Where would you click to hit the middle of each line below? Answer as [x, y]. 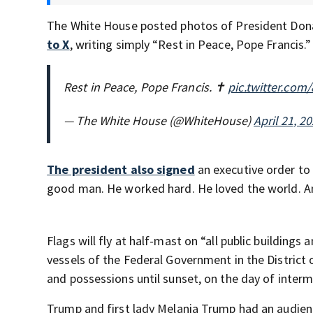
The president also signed [121, 170]
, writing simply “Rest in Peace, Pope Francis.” [190, 45]
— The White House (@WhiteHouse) [159, 121]
